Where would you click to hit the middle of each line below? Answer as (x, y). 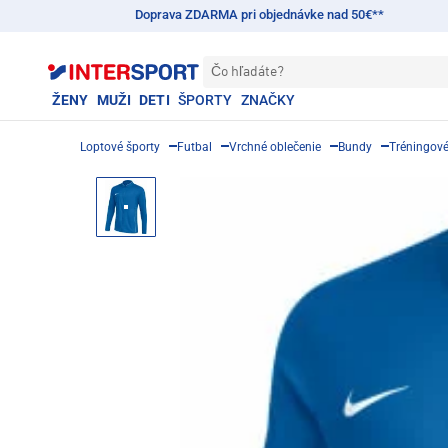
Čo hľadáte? (247, 72)
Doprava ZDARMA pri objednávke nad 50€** (259, 14)
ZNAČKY (268, 100)
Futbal (194, 147)
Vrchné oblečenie (275, 147)
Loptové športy (120, 147)
